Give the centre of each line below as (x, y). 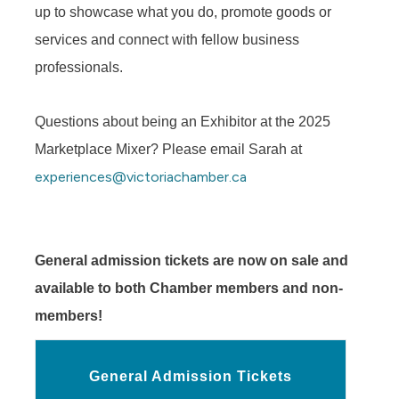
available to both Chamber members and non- (189, 289)
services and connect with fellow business (167, 40)
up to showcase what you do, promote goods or (183, 12)
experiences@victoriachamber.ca (141, 177)
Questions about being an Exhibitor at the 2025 (183, 122)
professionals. (79, 68)
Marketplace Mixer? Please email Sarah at (169, 150)
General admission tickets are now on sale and (192, 261)
